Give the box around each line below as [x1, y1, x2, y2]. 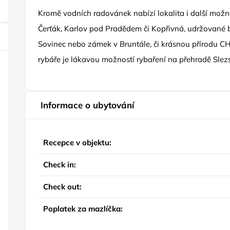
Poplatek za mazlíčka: [43, 204, 123, 214]
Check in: [43, 160, 76, 169]
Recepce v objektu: [43, 138, 112, 147]
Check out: [43, 182, 82, 191]
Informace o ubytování [41, 100, 135, 110]
